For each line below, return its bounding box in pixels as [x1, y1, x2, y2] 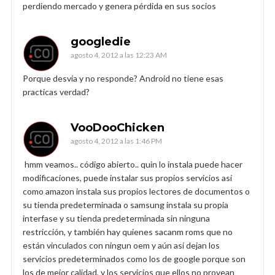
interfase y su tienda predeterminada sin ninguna [23, 212, 210, 223]
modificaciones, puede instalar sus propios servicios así [23, 172, 232, 183]
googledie [71, 34, 131, 48]
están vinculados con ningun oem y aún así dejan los [23, 239, 220, 250]
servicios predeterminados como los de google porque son [23, 253, 246, 264]
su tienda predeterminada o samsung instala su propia [23, 199, 228, 210]
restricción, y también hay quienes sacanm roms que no [23, 226, 233, 237]
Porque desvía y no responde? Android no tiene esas [23, 72, 223, 83]
